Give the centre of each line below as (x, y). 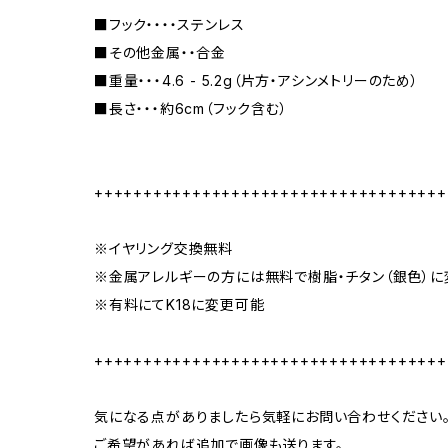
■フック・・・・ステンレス (169, 24)
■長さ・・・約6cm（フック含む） (191, 108)
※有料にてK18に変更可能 (179, 304)
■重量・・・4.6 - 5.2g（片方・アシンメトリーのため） (256, 80)
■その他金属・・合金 (160, 52)
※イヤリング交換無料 (164, 248)
